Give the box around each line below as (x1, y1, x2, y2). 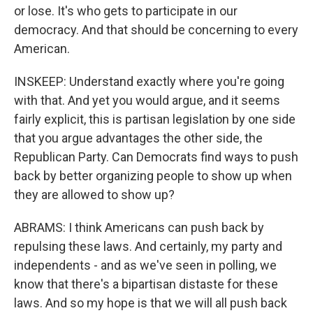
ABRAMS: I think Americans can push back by (14, 220, 264, 235)
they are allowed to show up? (14, 187, 175, 202)
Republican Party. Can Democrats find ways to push (14, 150, 298, 164)
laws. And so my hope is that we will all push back (14, 296, 287, 310)
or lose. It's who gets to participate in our (14, 3, 238, 18)
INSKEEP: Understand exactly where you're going (14, 74, 284, 89)
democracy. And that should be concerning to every (14, 22, 298, 37)
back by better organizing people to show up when (14, 168, 292, 183)
